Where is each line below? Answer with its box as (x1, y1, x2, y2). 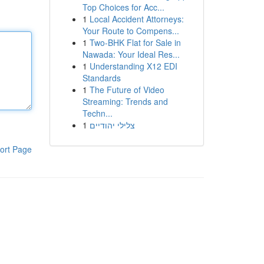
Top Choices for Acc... (82, 1, 164, 13)
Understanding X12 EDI (89, 60, 177, 72)
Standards (82, 72, 121, 84)
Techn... (82, 107, 113, 119)
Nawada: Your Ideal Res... (82, 48, 180, 60)
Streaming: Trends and (82, 95, 168, 107)
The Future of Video (89, 84, 164, 95)
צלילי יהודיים (89, 119, 135, 131)
